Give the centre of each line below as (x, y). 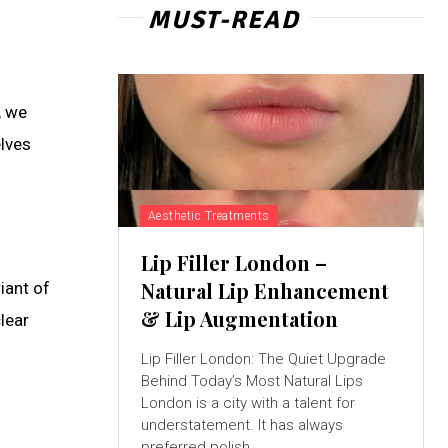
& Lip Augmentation (239, 318)
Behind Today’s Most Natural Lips (251, 380)
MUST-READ (223, 19)
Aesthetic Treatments (208, 215)
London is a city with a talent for (247, 402)
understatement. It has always (241, 424)
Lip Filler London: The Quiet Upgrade (263, 358)
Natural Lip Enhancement (264, 290)
